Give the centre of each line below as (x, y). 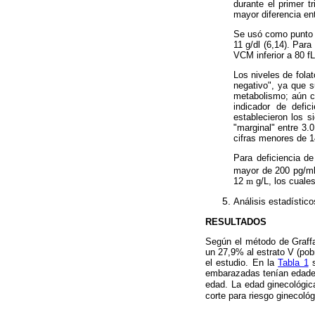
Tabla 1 (293, 263)
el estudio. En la (242, 263)
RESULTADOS (236, 221)
